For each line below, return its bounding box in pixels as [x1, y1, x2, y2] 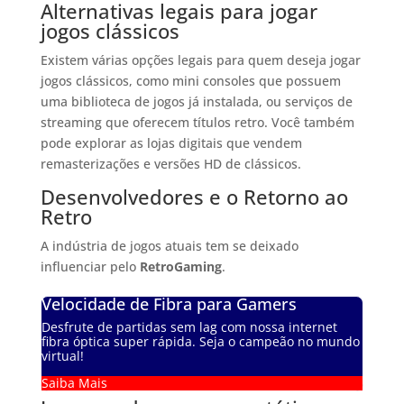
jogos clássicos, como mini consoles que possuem [40, 71, 341, 89]
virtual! [41, 346, 84, 364]
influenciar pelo [40, 257, 140, 275]
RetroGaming [139, 257, 222, 275]
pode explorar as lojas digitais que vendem [40, 133, 302, 151]
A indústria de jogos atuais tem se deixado [40, 236, 298, 254]
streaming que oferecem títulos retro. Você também [40, 113, 354, 131]
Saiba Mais [41, 373, 107, 391]
